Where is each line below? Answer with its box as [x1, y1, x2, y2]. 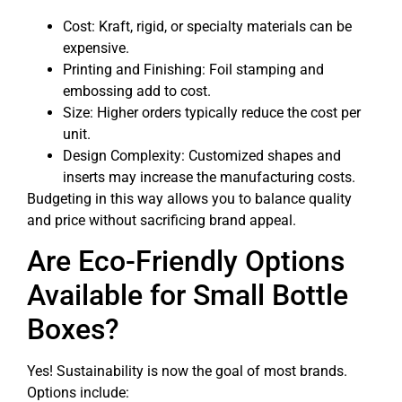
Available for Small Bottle [27, 277, 348, 312]
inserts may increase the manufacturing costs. [63, 168, 355, 186]
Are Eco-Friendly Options [27, 243, 345, 278]
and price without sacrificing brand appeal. [27, 211, 296, 229]
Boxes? [27, 311, 119, 346]
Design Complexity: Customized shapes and [63, 146, 341, 164]
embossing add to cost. [63, 82, 211, 100]
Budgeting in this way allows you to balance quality [27, 189, 352, 207]
